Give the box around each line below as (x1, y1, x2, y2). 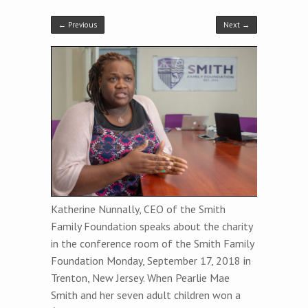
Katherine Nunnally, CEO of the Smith (51, 201, 225, 216)
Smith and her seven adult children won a (51, 287, 241, 302)
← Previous (58, 19, 97, 30)
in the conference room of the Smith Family (51, 236, 254, 250)
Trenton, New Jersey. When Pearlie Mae (51, 270, 230, 285)
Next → (223, 19, 250, 30)
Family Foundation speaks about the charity (51, 219, 252, 233)
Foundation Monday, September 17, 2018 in (51, 253, 251, 267)
